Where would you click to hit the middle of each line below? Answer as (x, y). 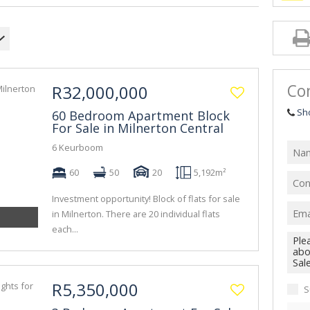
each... (65, 229)
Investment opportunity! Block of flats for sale (146, 199)
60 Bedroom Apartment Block (141, 116)
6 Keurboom (77, 147)
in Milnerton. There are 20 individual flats (136, 214)
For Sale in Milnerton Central (138, 128)
